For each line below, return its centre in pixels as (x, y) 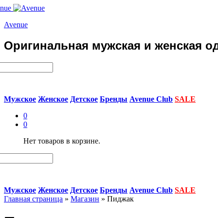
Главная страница (33, 199)
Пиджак (120, 199)
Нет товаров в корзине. (62, 141)
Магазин (85, 199)
